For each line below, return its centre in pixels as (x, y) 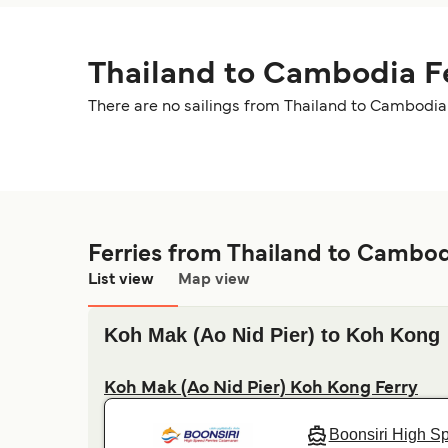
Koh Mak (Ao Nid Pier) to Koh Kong (272, 335)
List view (121, 280)
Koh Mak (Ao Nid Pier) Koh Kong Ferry (261, 389)
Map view (214, 280)
